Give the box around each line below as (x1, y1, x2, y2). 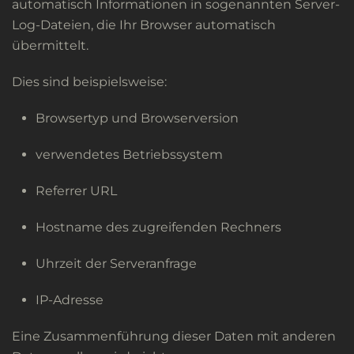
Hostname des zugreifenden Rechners (36, 220, 281, 235)
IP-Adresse (36, 292, 104, 307)
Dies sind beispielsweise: (12, 74, 167, 89)
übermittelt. (12, 38, 88, 53)
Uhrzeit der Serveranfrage (36, 256, 197, 271)
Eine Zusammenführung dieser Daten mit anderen (12, 329, 336, 344)
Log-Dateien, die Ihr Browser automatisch (12, 17, 276, 32)
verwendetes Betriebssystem (36, 147, 223, 162)
